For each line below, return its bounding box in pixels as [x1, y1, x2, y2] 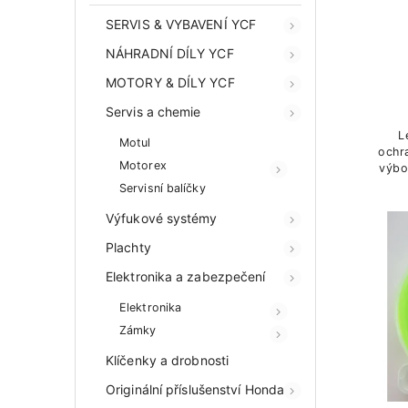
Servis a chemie [106, 104, 201, 119]
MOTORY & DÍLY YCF [106, 75, 235, 90]
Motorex [119, 158, 167, 172]
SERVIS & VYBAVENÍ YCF [106, 16, 257, 32]
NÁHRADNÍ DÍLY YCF [106, 46, 234, 61]
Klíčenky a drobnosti [106, 352, 229, 368]
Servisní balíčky [119, 181, 206, 195]
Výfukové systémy [106, 210, 218, 226]
